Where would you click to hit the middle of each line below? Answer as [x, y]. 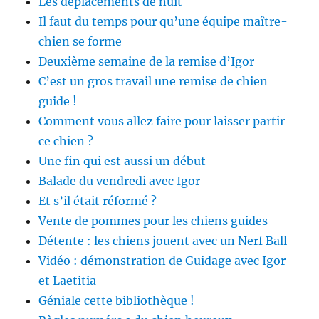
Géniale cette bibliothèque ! [117, 300]
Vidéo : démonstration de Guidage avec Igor [162, 260]
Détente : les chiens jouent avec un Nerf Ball [163, 240]
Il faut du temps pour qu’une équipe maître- [163, 21]
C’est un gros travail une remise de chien [153, 81]
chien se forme [80, 41]
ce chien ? [66, 141]
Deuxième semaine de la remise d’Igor [147, 61]
